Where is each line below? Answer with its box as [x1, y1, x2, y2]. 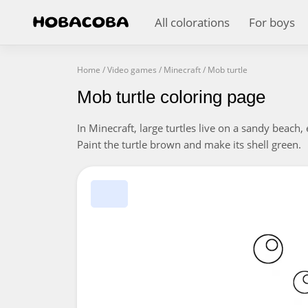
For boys [249, 14, 295, 30]
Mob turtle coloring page [77, 87, 265, 107]
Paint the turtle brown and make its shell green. [77, 137, 301, 151]
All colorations [155, 14, 230, 30]
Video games [107, 64, 157, 76]
